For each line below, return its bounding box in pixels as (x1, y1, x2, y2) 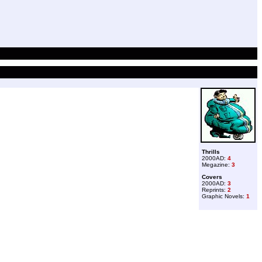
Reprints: (202, 187, 227, 193)
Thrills (202, 149, 220, 155)
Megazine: (202, 161, 232, 168)
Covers (202, 174, 222, 180)
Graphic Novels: (202, 193, 246, 199)
